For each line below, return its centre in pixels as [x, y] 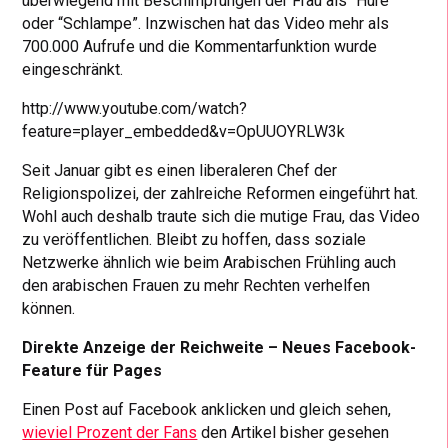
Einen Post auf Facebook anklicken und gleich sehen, [207, 409]
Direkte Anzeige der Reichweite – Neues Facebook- [219, 347]
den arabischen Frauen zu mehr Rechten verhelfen [196, 285]
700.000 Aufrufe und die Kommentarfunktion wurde [200, 46]
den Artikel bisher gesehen [293, 432]
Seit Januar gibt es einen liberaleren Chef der [180, 170]
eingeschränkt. [73, 69]
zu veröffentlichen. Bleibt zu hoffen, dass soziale [194, 239]
